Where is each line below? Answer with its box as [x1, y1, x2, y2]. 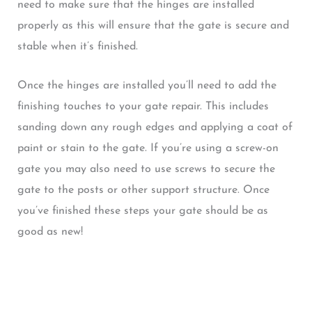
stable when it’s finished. [17, 40, 138, 52]
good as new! [17, 226, 83, 237]
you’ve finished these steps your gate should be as [17, 205, 268, 217]
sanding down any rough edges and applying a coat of [17, 121, 292, 133]
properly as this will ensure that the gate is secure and [17, 19, 289, 31]
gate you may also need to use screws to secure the [17, 163, 275, 175]
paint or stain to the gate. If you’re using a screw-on [17, 142, 279, 154]
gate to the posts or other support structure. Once [17, 184, 270, 196]
